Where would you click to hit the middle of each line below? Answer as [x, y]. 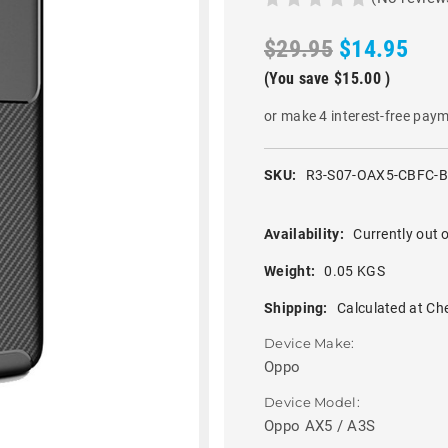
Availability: [304, 233]
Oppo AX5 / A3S [320, 426]
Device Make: [309, 342]
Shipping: [296, 307]
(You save [297, 79]
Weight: [290, 270]
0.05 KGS [354, 270]
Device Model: [312, 402]
